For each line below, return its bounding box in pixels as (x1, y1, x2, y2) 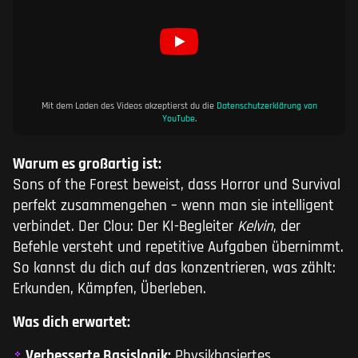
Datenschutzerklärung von (216, 100, 317, 113)
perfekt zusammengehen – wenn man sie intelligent (13, 196, 334, 217)
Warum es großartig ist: (13, 154, 161, 175)
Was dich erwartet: (13, 312, 130, 333)
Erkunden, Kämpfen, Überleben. (13, 279, 206, 300)
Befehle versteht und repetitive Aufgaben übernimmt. (13, 237, 344, 258)
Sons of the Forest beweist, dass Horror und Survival (13, 175, 340, 196)
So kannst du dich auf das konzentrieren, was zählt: (13, 258, 336, 279)
